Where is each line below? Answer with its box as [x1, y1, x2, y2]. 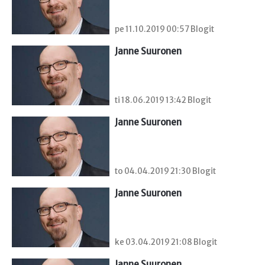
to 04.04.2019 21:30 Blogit [115, 166, 216, 177]
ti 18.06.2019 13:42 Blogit [115, 95, 211, 105]
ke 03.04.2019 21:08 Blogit [115, 237, 217, 248]
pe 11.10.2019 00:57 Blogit [115, 24, 214, 34]
